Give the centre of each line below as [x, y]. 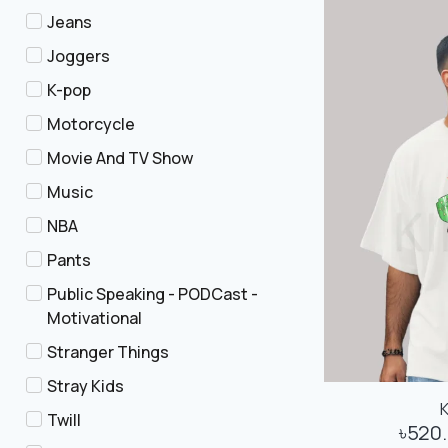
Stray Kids [85, 386]
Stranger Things [108, 352]
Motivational [94, 318]
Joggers [78, 56]
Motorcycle [91, 124]
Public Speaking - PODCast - [152, 294]
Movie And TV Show [120, 158]
